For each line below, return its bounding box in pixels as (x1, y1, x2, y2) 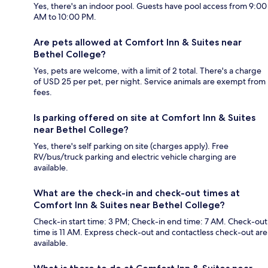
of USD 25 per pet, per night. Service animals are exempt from (33, 76, 266, 87)
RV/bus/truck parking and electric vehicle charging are (33, 151, 236, 163)
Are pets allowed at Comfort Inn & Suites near (33, 36, 242, 48)
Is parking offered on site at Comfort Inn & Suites (33, 112, 255, 124)
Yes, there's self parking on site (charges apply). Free (33, 141, 229, 152)
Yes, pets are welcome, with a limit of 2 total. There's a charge (33, 65, 261, 77)
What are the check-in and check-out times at (33, 187, 240, 199)
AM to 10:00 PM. (33, 11, 96, 23)
